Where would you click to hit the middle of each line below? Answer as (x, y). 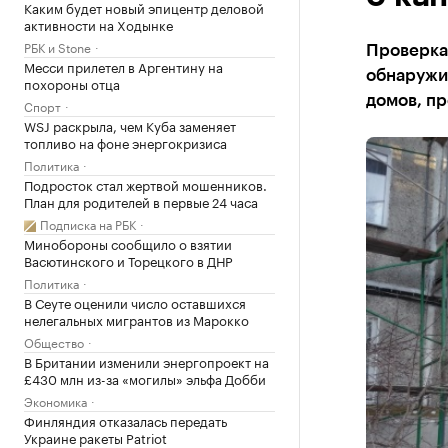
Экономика (55, 400)
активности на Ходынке (98, 24)
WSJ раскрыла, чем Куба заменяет (130, 125)
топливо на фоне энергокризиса (125, 142)
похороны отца (72, 83)
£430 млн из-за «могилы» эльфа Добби (145, 378)
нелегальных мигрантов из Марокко (136, 319)
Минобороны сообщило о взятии (128, 243)
